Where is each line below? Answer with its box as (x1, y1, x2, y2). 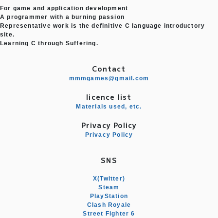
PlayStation (90, 193, 128, 200)
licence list (86, 92, 132, 102)
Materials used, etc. (76, 103, 142, 110)
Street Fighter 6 (83, 210, 135, 217)
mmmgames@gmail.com (69, 75, 149, 82)
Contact (92, 64, 126, 73)
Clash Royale (87, 201, 131, 208)
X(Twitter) (92, 175, 125, 182)
